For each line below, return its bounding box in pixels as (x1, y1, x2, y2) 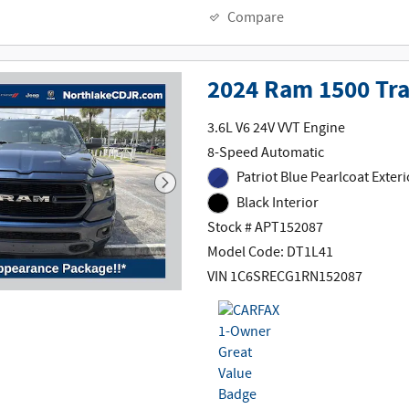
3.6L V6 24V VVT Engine (207, 118, 346, 138)
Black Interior (236, 193, 319, 213)
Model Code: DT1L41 (207, 243, 334, 263)
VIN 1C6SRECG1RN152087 (207, 267, 363, 288)
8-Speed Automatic (207, 142, 325, 163)
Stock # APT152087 (207, 218, 324, 238)
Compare (227, 8, 285, 28)
